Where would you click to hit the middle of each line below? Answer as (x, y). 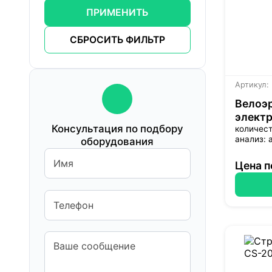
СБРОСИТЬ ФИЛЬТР (117, 40)
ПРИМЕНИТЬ (117, 13)
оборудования (117, 141)
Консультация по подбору (117, 128)
